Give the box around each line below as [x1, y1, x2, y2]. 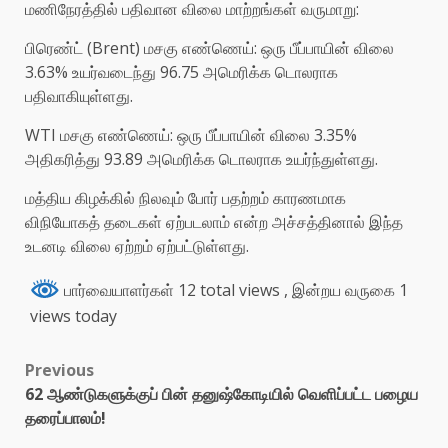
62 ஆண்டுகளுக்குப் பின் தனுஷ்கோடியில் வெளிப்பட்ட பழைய [25, 383, 418, 406]
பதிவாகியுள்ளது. [25, 84, 133, 107]
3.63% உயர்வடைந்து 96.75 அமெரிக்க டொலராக [25, 60, 338, 83]
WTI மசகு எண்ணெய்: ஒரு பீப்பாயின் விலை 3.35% [25, 123, 357, 146]
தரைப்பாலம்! [25, 407, 106, 430]
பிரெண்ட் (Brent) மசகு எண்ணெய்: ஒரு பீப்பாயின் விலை [25, 36, 394, 59]
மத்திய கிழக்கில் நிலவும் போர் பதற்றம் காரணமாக [25, 186, 346, 209]
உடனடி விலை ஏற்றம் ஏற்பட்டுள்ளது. [25, 234, 249, 257]
